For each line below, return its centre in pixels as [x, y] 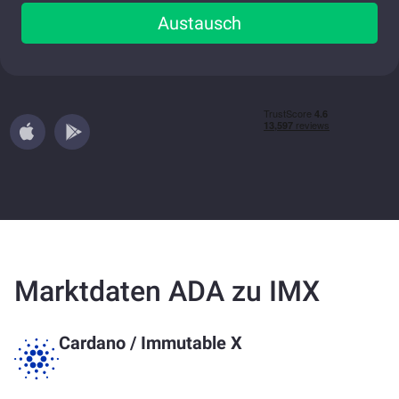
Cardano [92, 343]
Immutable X [191, 343]
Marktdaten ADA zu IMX [167, 291]
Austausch [199, 23]
